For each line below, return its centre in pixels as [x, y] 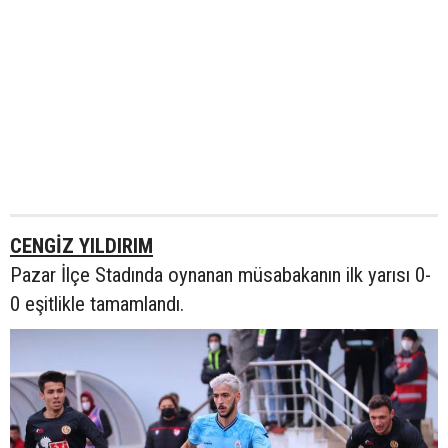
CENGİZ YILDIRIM [81, 246]
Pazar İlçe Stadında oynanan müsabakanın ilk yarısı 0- [220, 275]
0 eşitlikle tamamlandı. [97, 304]
